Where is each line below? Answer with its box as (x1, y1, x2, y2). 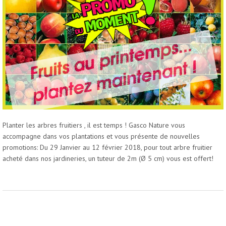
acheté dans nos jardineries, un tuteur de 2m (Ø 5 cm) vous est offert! (3, 154, 213, 163)
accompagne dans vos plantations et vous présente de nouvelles (3, 132, 200, 141)
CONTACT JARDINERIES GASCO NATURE (8, 32, 128, 42)
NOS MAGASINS (8, 6, 56, 16)
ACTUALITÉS (8, 19, 46, 29)
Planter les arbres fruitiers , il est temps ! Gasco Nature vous (3, 121, 185, 130)
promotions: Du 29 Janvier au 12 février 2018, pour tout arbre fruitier (3, 143, 212, 152)
